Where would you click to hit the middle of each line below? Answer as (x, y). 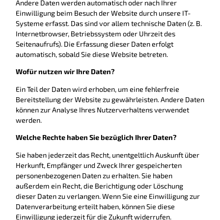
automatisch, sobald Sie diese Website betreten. (92, 54)
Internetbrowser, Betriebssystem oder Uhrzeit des (96, 33)
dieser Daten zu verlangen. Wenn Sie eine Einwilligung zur (108, 196)
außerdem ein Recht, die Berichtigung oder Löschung (99, 186)
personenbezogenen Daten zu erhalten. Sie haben (94, 175)
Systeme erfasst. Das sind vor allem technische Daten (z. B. (109, 23)
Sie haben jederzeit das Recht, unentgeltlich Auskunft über (108, 155)
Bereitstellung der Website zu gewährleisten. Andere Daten (110, 99)
